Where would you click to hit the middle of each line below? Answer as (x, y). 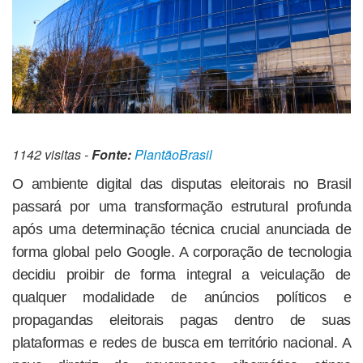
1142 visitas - (52, 154)
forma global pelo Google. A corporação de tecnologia (181, 252)
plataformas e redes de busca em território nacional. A (181, 342)
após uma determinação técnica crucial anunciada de (181, 229)
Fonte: (111, 154)
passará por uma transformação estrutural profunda (181, 206)
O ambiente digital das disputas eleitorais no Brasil (181, 184)
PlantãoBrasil (173, 154)
